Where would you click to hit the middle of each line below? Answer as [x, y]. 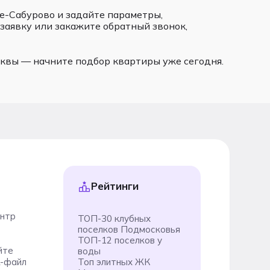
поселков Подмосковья [129, 229]
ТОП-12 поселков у [120, 240]
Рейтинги [115, 186]
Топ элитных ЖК [114, 262]
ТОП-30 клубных [114, 218]
